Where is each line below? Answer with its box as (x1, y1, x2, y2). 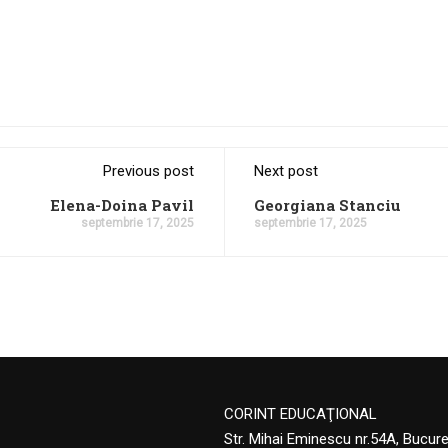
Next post (254, 162, 318, 180)
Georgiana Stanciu (254, 195, 401, 215)
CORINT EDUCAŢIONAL (224, 405, 377, 423)
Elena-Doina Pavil (50, 195, 194, 215)
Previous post (103, 162, 194, 180)
